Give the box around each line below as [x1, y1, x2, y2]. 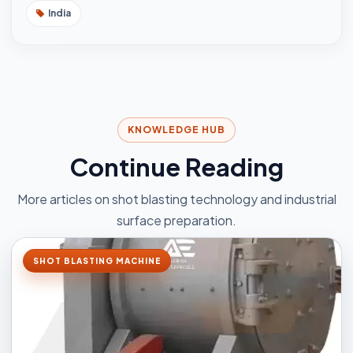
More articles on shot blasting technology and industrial [17, 191, 336, 207]
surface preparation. [117, 212, 236, 229]
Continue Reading [69, 151, 284, 182]
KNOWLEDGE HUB [128, 124, 225, 136]
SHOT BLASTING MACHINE [33, 255, 161, 266]
